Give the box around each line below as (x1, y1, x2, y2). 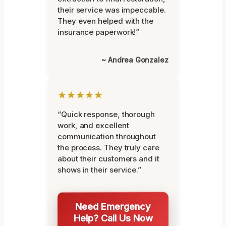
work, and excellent (58, 121, 129, 131)
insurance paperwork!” (58, 27, 140, 37)
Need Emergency (75, 201, 151, 212)
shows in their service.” (58, 165, 142, 175)
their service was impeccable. (58, 5, 166, 15)
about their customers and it (58, 154, 159, 164)
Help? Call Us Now (73, 212, 153, 224)
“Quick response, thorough (58, 109, 155, 120)
